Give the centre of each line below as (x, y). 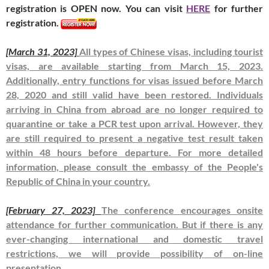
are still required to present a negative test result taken (134, 138)
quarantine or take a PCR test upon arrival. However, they (134, 123)
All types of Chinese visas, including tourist (171, 51)
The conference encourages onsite (182, 210)
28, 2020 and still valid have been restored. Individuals (134, 94)
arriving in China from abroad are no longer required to (134, 109)
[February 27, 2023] (50, 210)
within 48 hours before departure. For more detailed (134, 152)
